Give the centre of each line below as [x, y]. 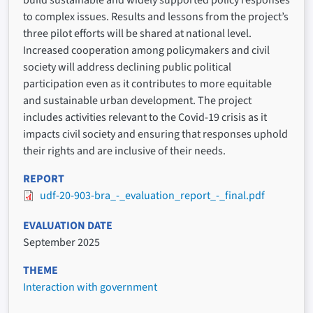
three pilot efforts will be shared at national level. [137, 33]
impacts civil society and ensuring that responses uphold [155, 134]
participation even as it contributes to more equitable [147, 83]
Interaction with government [90, 287]
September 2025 [61, 242]
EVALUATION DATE [68, 225]
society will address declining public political [127, 67]
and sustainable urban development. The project [137, 100]
